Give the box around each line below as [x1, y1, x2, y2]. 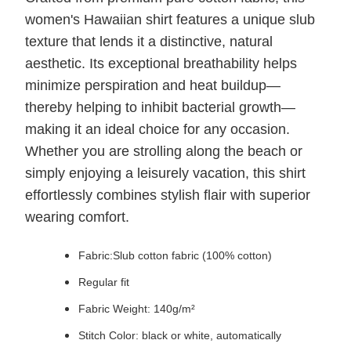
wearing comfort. [25, 209, 129, 226]
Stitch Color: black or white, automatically [78, 329, 281, 342]
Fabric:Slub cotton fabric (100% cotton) [78, 249, 272, 262]
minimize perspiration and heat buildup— [25, 78, 280, 94]
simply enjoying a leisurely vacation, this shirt [25, 165, 306, 182]
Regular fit [78, 276, 129, 289]
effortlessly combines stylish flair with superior [25, 187, 310, 204]
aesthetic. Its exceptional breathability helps [25, 56, 297, 72]
